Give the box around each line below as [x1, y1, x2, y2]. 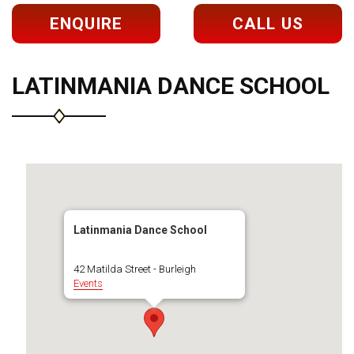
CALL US [232, 14, 303, 33]
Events [73, 277, 103, 289]
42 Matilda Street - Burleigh [73, 263, 196, 275]
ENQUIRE [49, 14, 123, 33]
